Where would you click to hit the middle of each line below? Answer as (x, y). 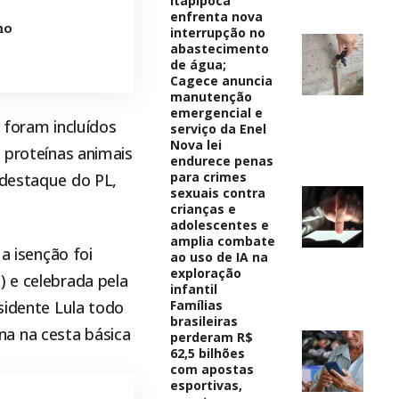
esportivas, (206, 385)
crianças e (203, 208)
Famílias (196, 305)
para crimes (208, 176)
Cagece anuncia (221, 80)
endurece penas (221, 160)
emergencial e (216, 112)
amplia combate (222, 240)
